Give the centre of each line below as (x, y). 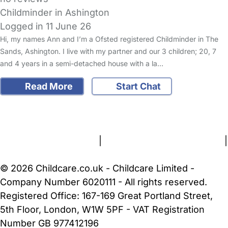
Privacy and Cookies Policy (163, 140)
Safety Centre (55, 99)
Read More (48, 86)
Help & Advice (118, 99)
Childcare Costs (186, 99)
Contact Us (67, 113)
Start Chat (137, 86)
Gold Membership (160, 113)
